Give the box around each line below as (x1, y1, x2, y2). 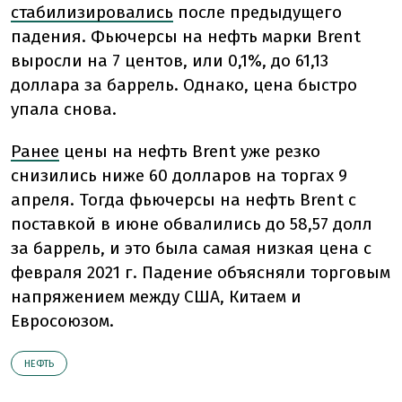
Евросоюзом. (11, 310, 114, 332)
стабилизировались (11, 2, 173, 23)
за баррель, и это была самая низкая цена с (11, 238, 371, 259)
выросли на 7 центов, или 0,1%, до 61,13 (11, 50, 328, 72)
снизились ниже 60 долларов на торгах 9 (11, 165, 347, 187)
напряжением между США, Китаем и (11, 286, 301, 308)
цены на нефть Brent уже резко (64, 141, 320, 162)
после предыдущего (178, 2, 342, 23)
